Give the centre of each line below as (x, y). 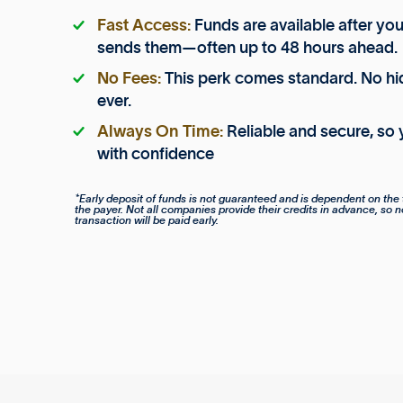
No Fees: (129, 79)
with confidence (155, 154)
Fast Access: (143, 26)
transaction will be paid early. (147, 220)
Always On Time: (160, 132)
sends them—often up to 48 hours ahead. (247, 48)
